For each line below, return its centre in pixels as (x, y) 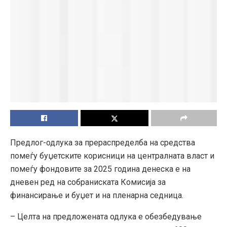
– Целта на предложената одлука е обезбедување (106, 217)
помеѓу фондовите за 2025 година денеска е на (100, 169)
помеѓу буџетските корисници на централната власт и (112, 156)
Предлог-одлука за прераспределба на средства (103, 143)
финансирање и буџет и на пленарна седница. (97, 196)
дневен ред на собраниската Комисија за (88, 182)
